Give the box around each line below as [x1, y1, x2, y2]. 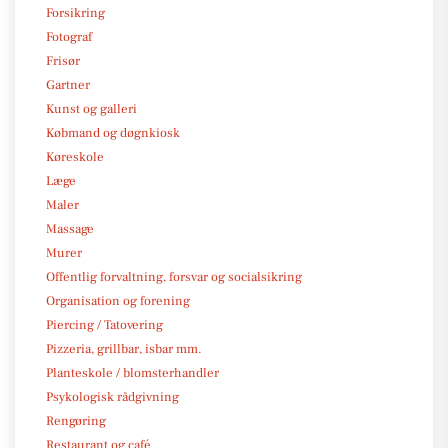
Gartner [46, 76, 90, 93]
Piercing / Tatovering [46, 316, 163, 333]
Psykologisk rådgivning [46, 388, 179, 405]
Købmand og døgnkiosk [46, 124, 180, 141]
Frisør [46, 52, 80, 69]
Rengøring [46, 412, 106, 429]
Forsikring [46, 4, 105, 21]
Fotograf [46, 28, 92, 45]
